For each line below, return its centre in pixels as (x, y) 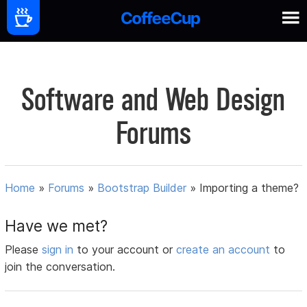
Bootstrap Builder (142, 188)
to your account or (127, 250)
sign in (60, 250)
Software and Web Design (153, 100)
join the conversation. (60, 267)
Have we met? (57, 226)
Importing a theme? (249, 188)
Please (24, 250)
